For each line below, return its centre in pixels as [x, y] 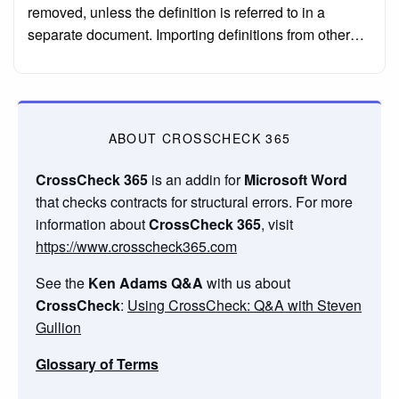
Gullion [58, 328]
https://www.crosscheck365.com [136, 247]
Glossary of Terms [97, 364]
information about [92, 224]
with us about [247, 283]
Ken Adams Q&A [146, 283]
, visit [277, 224]
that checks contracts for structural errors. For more [194, 202]
